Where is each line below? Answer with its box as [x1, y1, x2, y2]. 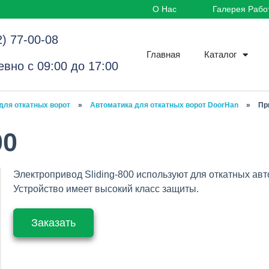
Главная [147, 49, 180, 59]
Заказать [31, 217, 76, 229]
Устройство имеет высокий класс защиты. [13, 184, 199, 194]
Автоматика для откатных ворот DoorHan [90, 101, 238, 109]
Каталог [204, 49, 237, 59]
